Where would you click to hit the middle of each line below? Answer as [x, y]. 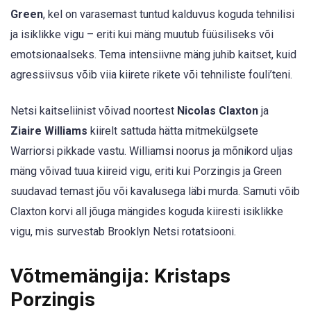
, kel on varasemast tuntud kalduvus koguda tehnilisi [169, 14]
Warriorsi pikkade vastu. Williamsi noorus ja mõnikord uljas [152, 151]
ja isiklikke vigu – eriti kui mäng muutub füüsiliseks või [142, 34]
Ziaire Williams [49, 131]
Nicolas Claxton [218, 111]
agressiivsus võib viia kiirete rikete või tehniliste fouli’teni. [151, 74]
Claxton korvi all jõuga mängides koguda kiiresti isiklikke [147, 211]
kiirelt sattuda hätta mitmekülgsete [173, 131]
